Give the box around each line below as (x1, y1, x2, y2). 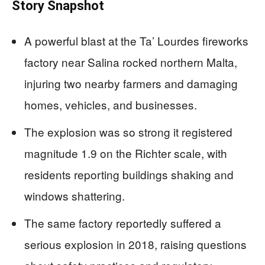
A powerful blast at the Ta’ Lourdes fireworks (24, 32, 248, 49)
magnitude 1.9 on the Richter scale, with (24, 144, 227, 161)
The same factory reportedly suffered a (24, 214, 221, 231)
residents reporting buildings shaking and (24, 166, 234, 182)
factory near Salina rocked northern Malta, (24, 53, 237, 70)
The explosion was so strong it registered (24, 123, 232, 140)
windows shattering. (24, 187, 125, 203)
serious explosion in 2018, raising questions (24, 235, 247, 252)
